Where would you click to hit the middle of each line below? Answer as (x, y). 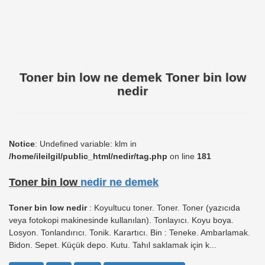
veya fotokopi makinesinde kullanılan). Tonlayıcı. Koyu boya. (121, 220)
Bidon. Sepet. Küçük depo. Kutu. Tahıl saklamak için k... (113, 245)
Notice (22, 144)
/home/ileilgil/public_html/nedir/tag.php (88, 156)
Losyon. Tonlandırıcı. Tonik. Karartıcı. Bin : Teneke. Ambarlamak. (130, 233)
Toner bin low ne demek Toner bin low (132, 77)
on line (182, 156)
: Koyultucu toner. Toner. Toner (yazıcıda (164, 208)
